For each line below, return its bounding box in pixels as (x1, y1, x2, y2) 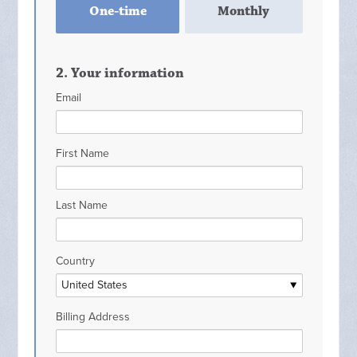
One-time (88, 3, 147, 20)
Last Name (56, 198, 108, 212)
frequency (55, 7, 107, 22)
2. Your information (56, 65, 185, 82)
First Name (56, 147, 110, 160)
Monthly (218, 3, 270, 20)
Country (56, 254, 96, 268)
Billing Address (56, 310, 131, 324)
